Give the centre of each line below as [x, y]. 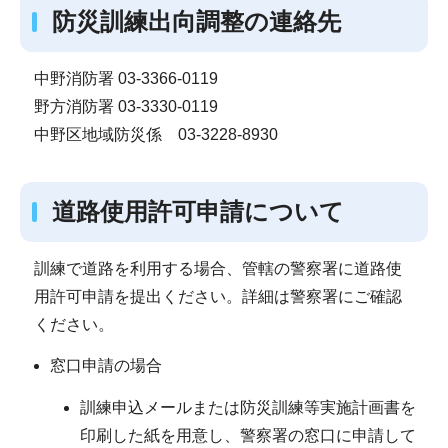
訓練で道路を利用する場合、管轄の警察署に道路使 [217, 268]
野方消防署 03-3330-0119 [125, 107]
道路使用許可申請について [198, 211]
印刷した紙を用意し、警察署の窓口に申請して [248, 435]
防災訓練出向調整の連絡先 [196, 22]
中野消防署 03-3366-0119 [125, 79]
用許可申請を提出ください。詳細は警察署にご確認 [217, 296]
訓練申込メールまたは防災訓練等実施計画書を [248, 407]
